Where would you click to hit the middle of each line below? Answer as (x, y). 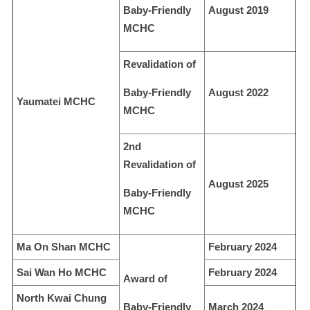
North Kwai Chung (62, 298)
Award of (145, 278)
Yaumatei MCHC (56, 101)
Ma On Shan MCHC (64, 246)
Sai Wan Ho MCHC (62, 272)
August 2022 (238, 92)
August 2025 (238, 183)
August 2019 (238, 10)
